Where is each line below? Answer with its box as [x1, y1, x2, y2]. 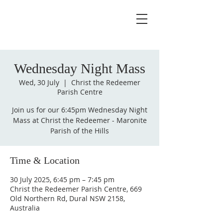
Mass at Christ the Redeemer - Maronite [12, 115, 147, 125]
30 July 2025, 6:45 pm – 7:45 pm [10, 175, 114, 184]
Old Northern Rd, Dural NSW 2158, [10, 194, 125, 203]
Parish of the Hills [50, 126, 109, 135]
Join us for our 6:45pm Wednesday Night [12, 105, 147, 114]
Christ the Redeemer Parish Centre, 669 [10, 184, 142, 194]
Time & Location [10, 155, 80, 166]
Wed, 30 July [19, 78, 59, 87]
